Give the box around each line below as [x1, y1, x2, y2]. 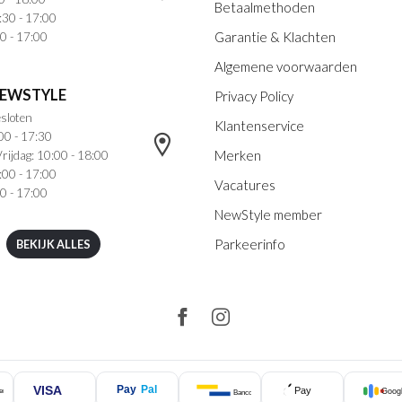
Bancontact [232, 388, 267, 397]
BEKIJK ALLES [15, 237, 91, 252]
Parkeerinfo [214, 236, 285, 253]
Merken [214, 147, 261, 164]
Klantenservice [214, 118, 304, 135]
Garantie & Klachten [214, 29, 336, 46]
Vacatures [214, 177, 275, 194]
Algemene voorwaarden [214, 58, 357, 75]
